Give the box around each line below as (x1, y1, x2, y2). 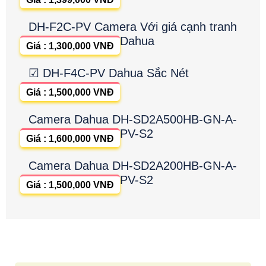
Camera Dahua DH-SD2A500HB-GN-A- (28, 113, 237, 126)
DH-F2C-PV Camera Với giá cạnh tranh (28, 20, 237, 34)
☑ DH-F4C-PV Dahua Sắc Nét (28, 66, 189, 80)
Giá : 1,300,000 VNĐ (26, 41, 114, 52)
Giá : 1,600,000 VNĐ (26, 134, 114, 144)
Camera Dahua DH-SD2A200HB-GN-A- (28, 159, 237, 173)
